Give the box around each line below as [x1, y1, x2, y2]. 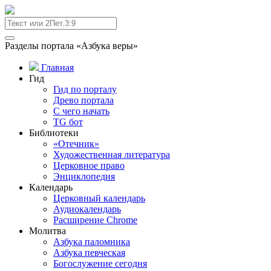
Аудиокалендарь [53, 204, 121, 214]
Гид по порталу [53, 84, 117, 94]
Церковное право [53, 160, 125, 171]
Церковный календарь [53, 193, 145, 203]
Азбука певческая [53, 247, 125, 258]
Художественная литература [53, 149, 170, 160]
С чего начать [53, 106, 109, 116]
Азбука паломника [53, 237, 130, 247]
